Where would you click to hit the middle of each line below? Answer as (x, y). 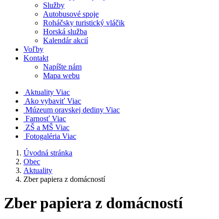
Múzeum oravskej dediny (65, 110)
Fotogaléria (43, 136)
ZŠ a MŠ (39, 127)
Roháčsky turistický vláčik (84, 23)
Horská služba (65, 32)
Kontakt (36, 58)
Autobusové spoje (71, 14)
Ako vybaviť (45, 101)
